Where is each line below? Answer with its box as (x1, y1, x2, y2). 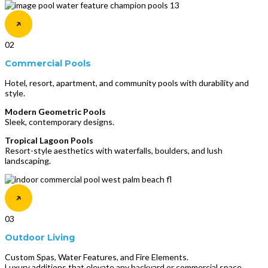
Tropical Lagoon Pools (5, 135, 93, 145)
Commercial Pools (5, 58, 91, 69)
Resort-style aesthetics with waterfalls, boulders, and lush (5, 145, 223, 156)
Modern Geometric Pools (5, 106, 106, 117)
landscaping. (5, 155, 51, 166)
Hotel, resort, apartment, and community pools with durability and (5, 77, 249, 88)
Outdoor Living (5, 232, 75, 243)
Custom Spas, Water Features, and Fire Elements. (5, 251, 188, 262)
